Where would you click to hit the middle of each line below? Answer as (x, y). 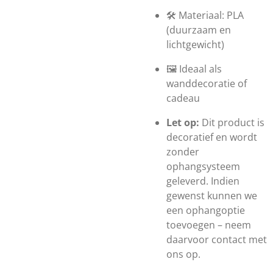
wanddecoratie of (207, 83)
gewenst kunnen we (212, 196)
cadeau (184, 98)
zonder (183, 152)
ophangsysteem (203, 166)
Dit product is (233, 122)
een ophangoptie (206, 210)
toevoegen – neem (209, 225)
